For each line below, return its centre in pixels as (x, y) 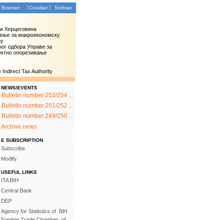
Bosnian (11, 8)
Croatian (39, 8)
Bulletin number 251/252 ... (37, 106)
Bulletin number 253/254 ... (37, 95)
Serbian (63, 8)
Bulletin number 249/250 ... (37, 116)
